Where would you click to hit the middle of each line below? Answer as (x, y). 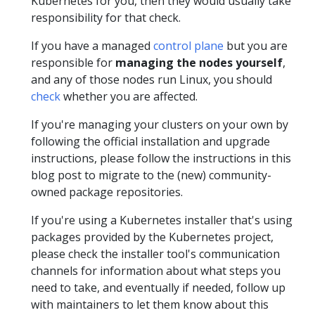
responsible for (73, 63)
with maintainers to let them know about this (150, 304)
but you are (256, 46)
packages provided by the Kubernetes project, (152, 237)
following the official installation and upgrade (150, 141)
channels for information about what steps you (156, 271)
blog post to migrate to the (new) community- (151, 175)
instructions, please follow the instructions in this (161, 158)
